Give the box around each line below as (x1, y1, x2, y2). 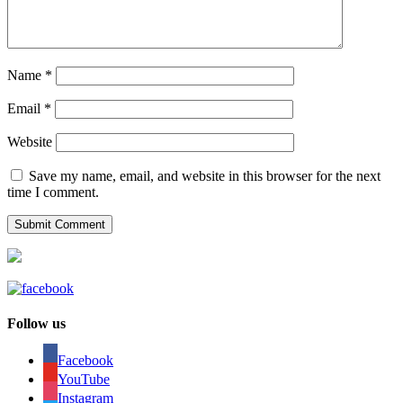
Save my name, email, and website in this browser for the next (29, 167, 381, 184)
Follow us (7, 315, 66, 331)
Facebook (58, 353, 113, 369)
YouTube (58, 372, 110, 388)
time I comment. (7, 184, 99, 200)
